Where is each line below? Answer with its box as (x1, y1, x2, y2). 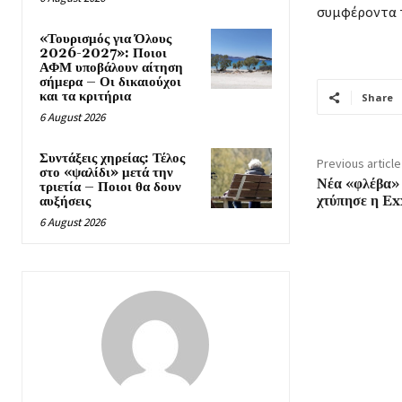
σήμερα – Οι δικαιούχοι (39, 74, 181, 92)
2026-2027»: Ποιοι (39, 45, 167, 63)
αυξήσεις (39, 193, 91, 211)
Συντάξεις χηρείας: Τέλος (39, 150, 185, 168)
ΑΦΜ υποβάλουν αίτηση (39, 59, 183, 77)
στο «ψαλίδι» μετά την (39, 164, 173, 182)
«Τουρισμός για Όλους (39, 31, 171, 48)
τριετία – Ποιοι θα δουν (39, 179, 181, 197)
